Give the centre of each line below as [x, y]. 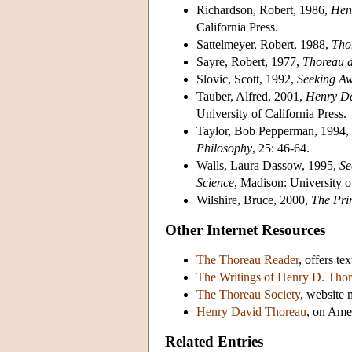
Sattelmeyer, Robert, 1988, [264, 44]
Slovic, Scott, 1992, [247, 79]
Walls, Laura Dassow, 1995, [268, 165]
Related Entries [214, 341]
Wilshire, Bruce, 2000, [254, 200]
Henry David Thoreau [251, 311]
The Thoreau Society [248, 294]
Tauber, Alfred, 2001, [251, 96]
